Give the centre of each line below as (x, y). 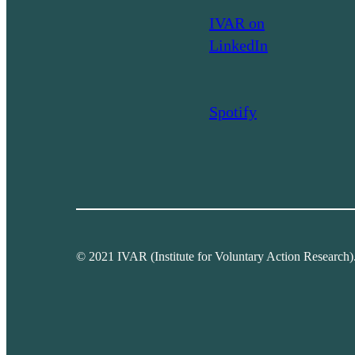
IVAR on (237, 23)
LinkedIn (239, 45)
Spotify (233, 111)
